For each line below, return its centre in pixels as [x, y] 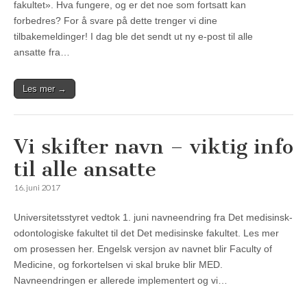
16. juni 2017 [37, 188]
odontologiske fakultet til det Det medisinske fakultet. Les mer [146, 233]
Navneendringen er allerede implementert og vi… [121, 281]
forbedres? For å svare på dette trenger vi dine [115, 21]
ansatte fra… [42, 52]
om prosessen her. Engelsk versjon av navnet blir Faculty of [143, 249]
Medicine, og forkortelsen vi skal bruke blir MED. [118, 265]
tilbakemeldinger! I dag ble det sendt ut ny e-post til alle [133, 37]
